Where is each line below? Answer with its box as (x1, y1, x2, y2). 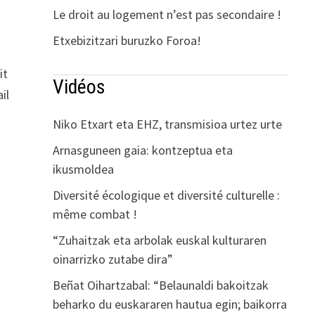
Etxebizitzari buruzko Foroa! (52, 32, 201, 49)
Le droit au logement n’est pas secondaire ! (52, 6, 281, 22)
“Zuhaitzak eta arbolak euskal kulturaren (52, 231, 266, 248)
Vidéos (52, 75, 105, 98)
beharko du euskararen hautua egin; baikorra (52, 295, 287, 312)
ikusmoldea (52, 160, 114, 177)
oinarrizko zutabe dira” (52, 250, 173, 267)
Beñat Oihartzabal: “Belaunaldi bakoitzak (52, 276, 269, 293)
